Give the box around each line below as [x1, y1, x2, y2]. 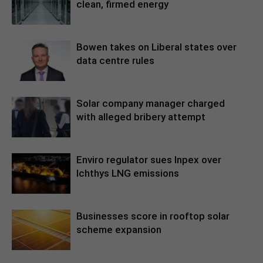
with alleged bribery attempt [76, 111, 205, 123]
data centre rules [76, 55, 154, 66]
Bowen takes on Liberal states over [76, 41, 237, 53]
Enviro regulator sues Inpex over [76, 154, 221, 166]
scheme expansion [76, 224, 161, 235]
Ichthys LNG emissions [76, 167, 179, 179]
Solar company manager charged [76, 97, 225, 109]
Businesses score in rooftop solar [76, 210, 230, 222]
